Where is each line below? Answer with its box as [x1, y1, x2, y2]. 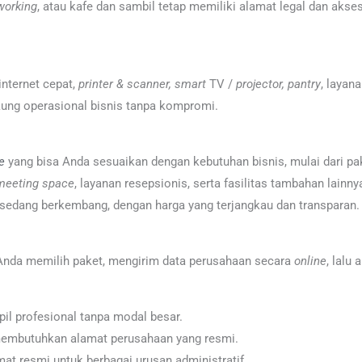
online [294, 254, 326, 268]
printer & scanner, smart [78, 77, 206, 91]
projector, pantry [236, 77, 321, 91]
